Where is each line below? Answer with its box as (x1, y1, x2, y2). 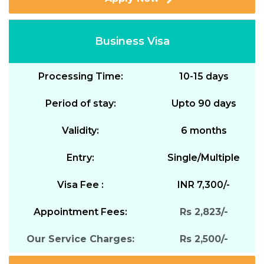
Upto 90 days (171, 97, 236, 109)
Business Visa (94, 34, 170, 48)
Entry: (67, 151, 94, 163)
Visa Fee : (57, 179, 104, 190)
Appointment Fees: (34, 206, 127, 217)
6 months (180, 124, 227, 136)
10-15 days (179, 70, 229, 82)
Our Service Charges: (27, 233, 134, 245)
